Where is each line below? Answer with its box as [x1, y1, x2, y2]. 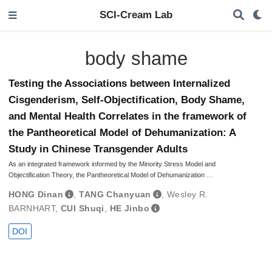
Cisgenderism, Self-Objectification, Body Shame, [8, 94, 245, 106]
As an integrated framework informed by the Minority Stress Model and [8, 160, 216, 168]
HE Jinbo [109, 203, 150, 214]
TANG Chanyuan [79, 189, 151, 200]
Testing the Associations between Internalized [8, 78, 230, 90]
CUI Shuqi [61, 203, 104, 214]
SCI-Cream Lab [100, 9, 172, 21]
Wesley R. [167, 189, 208, 200]
